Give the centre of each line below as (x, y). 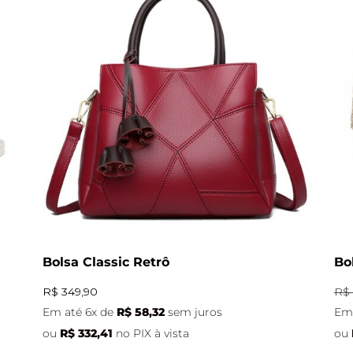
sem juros (195, 312)
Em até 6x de (80, 312)
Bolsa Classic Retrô (106, 262)
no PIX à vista (152, 334)
